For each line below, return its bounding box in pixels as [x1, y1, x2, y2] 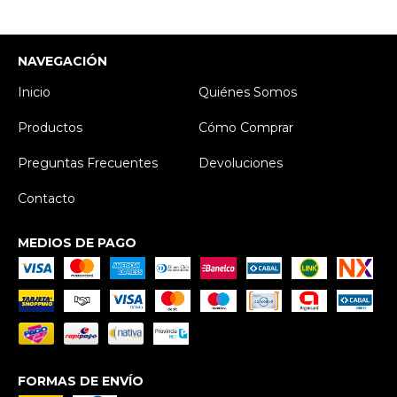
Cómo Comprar [198, 119, 293, 136]
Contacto [18, 190, 75, 206]
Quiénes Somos [198, 83, 297, 100]
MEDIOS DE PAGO [18, 234, 136, 251]
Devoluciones [198, 154, 283, 171]
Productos [18, 119, 82, 136]
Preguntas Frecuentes [18, 154, 158, 171]
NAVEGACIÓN [18, 52, 107, 69]
